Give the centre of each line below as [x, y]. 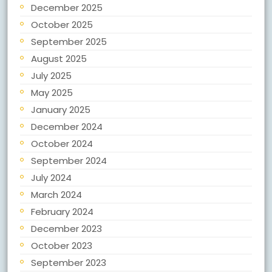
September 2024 [69, 161]
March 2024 [56, 195]
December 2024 [67, 127]
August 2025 [59, 59]
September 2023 [69, 263]
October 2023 [62, 246]
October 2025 [62, 25]
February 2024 [62, 212]
